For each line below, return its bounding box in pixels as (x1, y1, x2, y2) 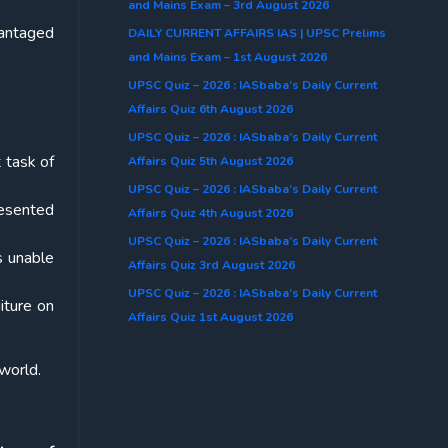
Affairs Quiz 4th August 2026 (128, 204, 293, 221)
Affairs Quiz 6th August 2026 (128, 100, 293, 117)
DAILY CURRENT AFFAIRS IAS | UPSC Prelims (128, 24, 386, 41)
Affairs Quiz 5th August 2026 (128, 152, 293, 169)
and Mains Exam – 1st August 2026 (128, 48, 327, 65)
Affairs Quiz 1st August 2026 (128, 308, 293, 325)
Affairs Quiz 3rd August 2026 (128, 256, 295, 273)
